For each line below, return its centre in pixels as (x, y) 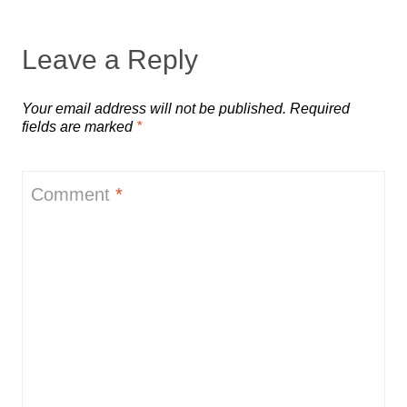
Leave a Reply (110, 60)
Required (320, 109)
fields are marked (79, 127)
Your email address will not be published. (154, 109)
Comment (73, 194)
